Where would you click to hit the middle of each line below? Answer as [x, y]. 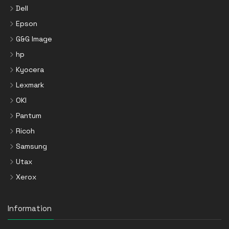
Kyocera [30, 69]
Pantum [29, 115]
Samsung [31, 146]
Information [30, 208]
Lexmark [30, 85]
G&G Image [34, 39]
